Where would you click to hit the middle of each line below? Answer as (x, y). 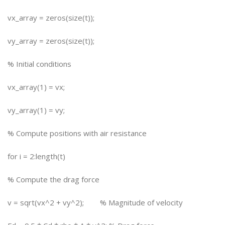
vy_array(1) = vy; (36, 110)
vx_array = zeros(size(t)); (51, 18)
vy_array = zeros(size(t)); (51, 41)
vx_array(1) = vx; (36, 87)
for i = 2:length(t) (36, 156)
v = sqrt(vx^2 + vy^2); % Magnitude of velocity (95, 202)
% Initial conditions (39, 64)
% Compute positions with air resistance (77, 133)
